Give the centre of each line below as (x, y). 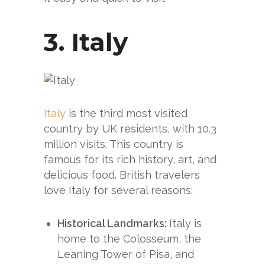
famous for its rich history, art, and (130, 159)
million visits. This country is (114, 144)
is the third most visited (127, 113)
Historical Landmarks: (114, 223)
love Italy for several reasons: (118, 190)
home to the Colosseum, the (130, 238)
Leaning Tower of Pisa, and (126, 254)
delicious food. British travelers (122, 174)
